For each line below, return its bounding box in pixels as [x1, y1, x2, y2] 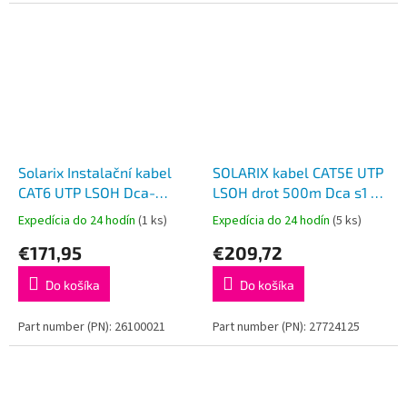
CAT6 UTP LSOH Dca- [18, 183, 155, 201]
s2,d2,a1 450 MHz [18, 203, 134, 221]
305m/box [18, 223, 87, 241]
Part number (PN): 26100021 [18, 317, 165, 336]
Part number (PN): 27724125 [213, 317, 360, 336]
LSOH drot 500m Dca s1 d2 [213, 183, 387, 201]
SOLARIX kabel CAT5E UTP [213, 163, 383, 181]
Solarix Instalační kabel [18, 163, 172, 181]
